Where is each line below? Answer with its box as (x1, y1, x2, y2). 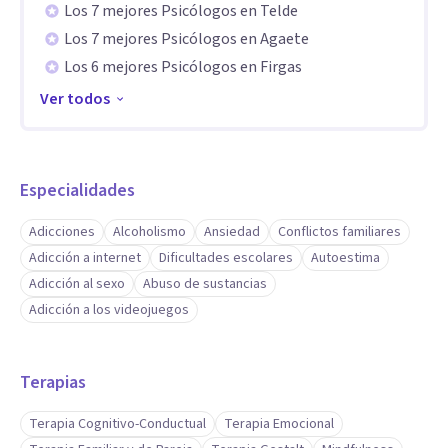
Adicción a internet (29, 248, 141, 268)
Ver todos (40, 88, 110, 110)
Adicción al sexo (29, 274, 125, 294)
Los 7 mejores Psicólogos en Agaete (64, 28, 309, 50)
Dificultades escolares (159, 248, 293, 268)
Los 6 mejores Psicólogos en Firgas (64, 56, 302, 78)
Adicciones (29, 222, 95, 242)
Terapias (20, 370, 86, 395)
